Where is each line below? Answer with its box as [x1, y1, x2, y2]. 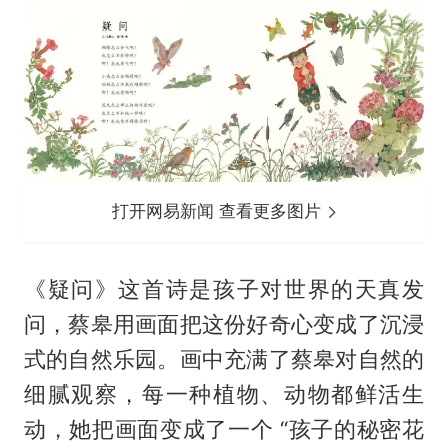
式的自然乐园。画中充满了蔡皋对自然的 [23, 346, 425, 373]
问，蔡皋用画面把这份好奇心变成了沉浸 [23, 311, 425, 338]
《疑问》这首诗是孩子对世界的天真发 [23, 276, 425, 303]
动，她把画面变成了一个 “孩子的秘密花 [23, 416, 425, 443]
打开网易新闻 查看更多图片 [112, 201, 327, 222]
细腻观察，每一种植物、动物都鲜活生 [23, 381, 425, 408]
